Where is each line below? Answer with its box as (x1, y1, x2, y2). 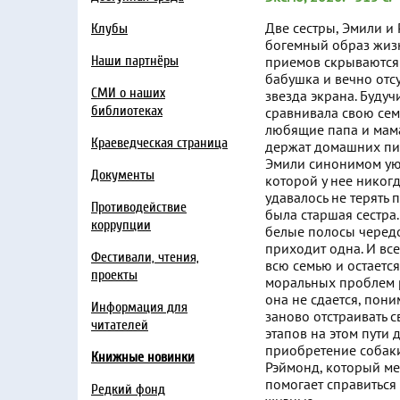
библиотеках (91, 103, 162, 119)
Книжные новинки (91, 349, 195, 365)
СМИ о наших (91, 85, 165, 101)
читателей (91, 317, 148, 333)
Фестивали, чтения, (91, 249, 199, 265)
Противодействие (91, 199, 187, 215)
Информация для (91, 299, 187, 315)
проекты (91, 267, 137, 283)
